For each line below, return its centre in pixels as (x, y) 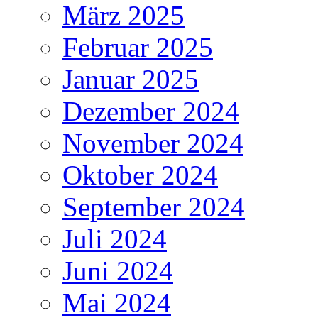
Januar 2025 (131, 79)
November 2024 (153, 143)
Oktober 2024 (140, 175)
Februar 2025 (138, 48)
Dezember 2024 (151, 111)
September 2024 (154, 207)
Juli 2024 (115, 239)
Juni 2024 (118, 271)
